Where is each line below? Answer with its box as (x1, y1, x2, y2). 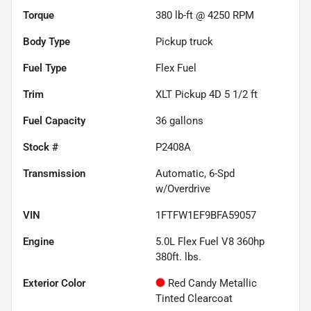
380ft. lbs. (155, 250, 201, 263)
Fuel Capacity (23, 114, 85, 127)
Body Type (23, 35, 70, 48)
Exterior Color (23, 276, 85, 289)
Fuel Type (23, 61, 67, 74)
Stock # (23, 140, 58, 153)
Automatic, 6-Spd (155, 167, 235, 180)
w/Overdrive (155, 182, 210, 195)
